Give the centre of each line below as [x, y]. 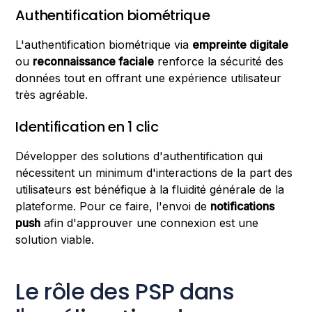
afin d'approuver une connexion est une [150, 223]
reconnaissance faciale [94, 61]
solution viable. [57, 239]
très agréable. [54, 94]
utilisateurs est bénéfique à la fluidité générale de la [150, 189]
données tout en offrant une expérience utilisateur [149, 78]
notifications [243, 206]
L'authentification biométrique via [104, 44]
